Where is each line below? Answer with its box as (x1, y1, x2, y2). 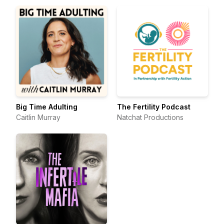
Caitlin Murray (16, 113, 60, 121)
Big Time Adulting (16, 102, 77, 111)
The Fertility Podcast (117, 102, 190, 111)
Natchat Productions (117, 113, 183, 121)
